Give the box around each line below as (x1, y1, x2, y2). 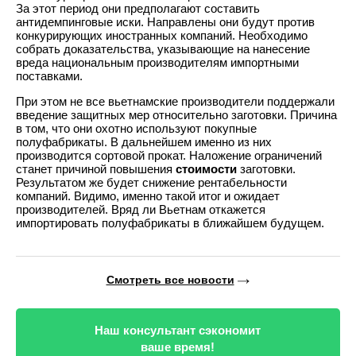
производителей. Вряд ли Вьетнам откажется (16, 202, 265, 216)
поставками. (16, 68, 83, 83)
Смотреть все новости (106, 273, 234, 286)
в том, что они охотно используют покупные (16, 121, 257, 135)
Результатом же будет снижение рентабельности (16, 175, 287, 189)
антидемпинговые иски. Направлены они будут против (16, 14, 315, 29)
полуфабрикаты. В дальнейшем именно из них (16, 134, 272, 149)
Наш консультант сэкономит (94, 323, 261, 337)
